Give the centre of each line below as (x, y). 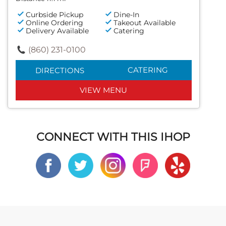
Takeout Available (145, 22)
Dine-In (127, 14)
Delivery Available (57, 31)
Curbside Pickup (54, 14)
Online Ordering (54, 22)
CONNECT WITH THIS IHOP (113, 137)
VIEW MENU (104, 90)
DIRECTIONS (60, 70)
